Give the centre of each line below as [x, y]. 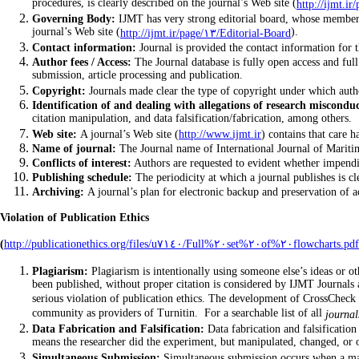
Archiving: [58, 192]
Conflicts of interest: [82, 163]
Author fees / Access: [82, 62]
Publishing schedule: [82, 177]
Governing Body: [74, 19]
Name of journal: [74, 149]
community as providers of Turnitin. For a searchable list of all [179, 314]
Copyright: [59, 91]
